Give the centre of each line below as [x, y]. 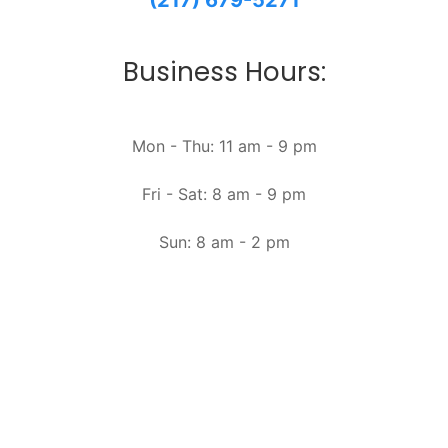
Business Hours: [224, 72]
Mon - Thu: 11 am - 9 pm [224, 146]
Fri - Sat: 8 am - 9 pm [224, 194]
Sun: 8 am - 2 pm [224, 242]
